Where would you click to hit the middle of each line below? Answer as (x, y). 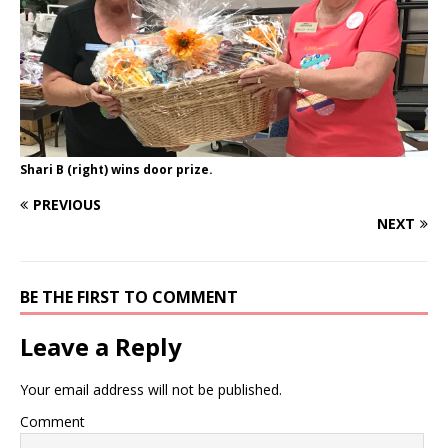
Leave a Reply (101, 346)
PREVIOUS (67, 204)
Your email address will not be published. (151, 389)
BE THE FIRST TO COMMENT (129, 296)
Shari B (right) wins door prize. (116, 169)
